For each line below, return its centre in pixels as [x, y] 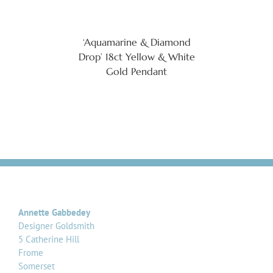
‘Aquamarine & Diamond [136, 42]
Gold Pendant [136, 71]
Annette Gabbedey [54, 212]
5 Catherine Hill [49, 239]
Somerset [37, 266]
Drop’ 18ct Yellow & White [136, 56]
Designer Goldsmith [56, 225]
